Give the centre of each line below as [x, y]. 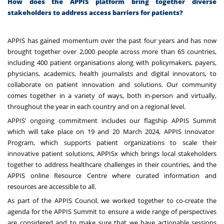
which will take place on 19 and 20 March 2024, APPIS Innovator [111, 131]
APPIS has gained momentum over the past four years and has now [112, 40]
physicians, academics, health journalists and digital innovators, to [112, 73]
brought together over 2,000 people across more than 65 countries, [112, 51]
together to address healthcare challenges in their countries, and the [112, 164]
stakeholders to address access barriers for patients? [95, 12]
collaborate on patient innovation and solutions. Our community [112, 84]
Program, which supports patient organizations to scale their [112, 142]
